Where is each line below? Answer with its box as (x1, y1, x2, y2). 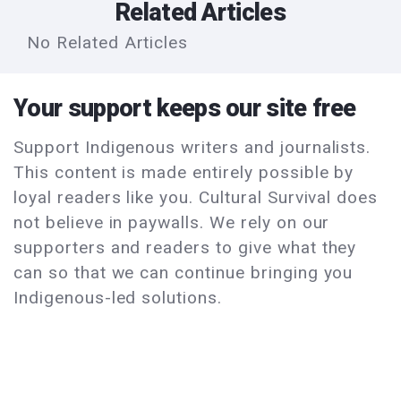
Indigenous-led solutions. (13, 287, 223, 309)
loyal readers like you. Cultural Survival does (13, 187, 379, 209)
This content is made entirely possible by (13, 162, 354, 183)
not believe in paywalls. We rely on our (13, 212, 330, 234)
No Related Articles (27, 32, 189, 54)
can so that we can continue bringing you (13, 262, 354, 284)
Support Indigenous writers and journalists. (13, 137, 371, 158)
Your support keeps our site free (13, 94, 356, 124)
